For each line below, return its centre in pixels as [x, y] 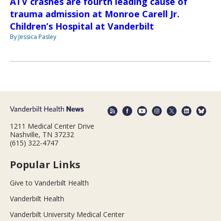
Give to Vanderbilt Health [49, 183]
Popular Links [45, 164]
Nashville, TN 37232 [42, 134]
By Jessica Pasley [33, 37]
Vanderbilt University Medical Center [67, 214]
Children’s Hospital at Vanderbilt [82, 26]
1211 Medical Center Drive [52, 126]
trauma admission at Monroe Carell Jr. [95, 14]
